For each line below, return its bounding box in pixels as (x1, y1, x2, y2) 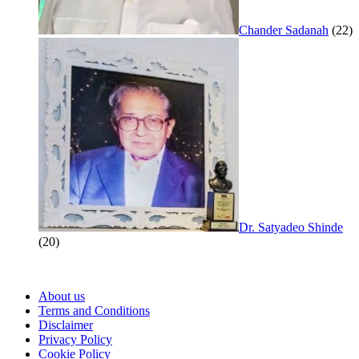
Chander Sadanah (239, 23, 329, 38)
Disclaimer (38, 318, 93, 333)
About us (38, 289, 85, 304)
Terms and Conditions (38, 304, 150, 318)
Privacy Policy (38, 333, 112, 347)
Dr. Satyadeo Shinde (239, 220, 343, 235)
